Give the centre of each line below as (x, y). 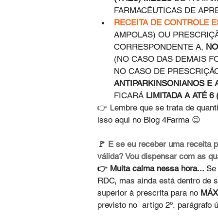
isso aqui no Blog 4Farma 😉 (150, 120)
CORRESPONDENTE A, (160, 47)
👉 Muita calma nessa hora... (152, 169)
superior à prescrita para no (149, 193)
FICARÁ (130, 96)
